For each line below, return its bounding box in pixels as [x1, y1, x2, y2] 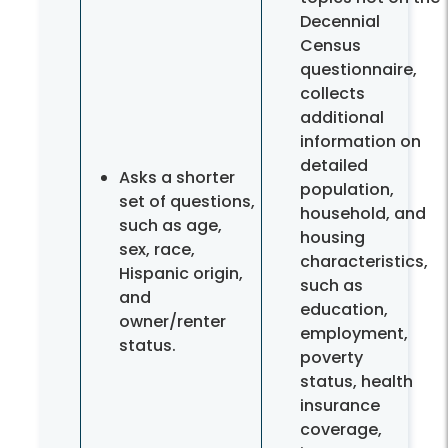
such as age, [119, 214, 222, 238]
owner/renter [119, 310, 226, 334]
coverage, [300, 418, 382, 442]
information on [300, 130, 421, 154]
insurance [300, 394, 380, 418]
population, [300, 178, 394, 202]
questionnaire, [300, 58, 417, 82]
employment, [300, 322, 408, 346]
